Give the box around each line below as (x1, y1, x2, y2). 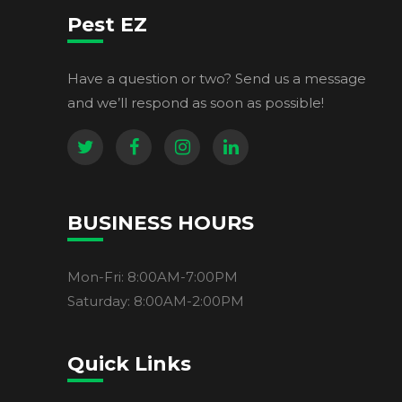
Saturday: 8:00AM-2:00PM (67, 293, 244, 310)
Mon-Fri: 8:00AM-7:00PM (67, 268, 238, 286)
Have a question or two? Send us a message (67, 70, 366, 88)
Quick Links (67, 352, 191, 377)
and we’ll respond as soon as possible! (67, 94, 324, 112)
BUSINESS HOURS (67, 211, 254, 236)
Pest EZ (67, 13, 147, 38)
